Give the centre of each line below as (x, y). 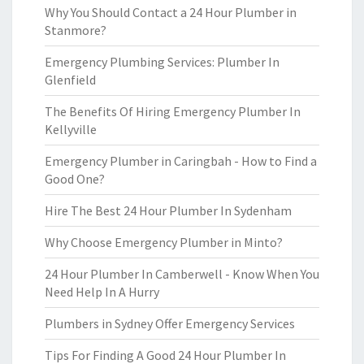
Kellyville (71, 129)
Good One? (75, 179)
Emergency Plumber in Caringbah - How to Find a (181, 161)
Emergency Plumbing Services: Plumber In (162, 62)
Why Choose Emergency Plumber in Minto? (164, 242)
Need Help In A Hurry (102, 292)
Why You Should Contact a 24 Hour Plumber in (171, 12)
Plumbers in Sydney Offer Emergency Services (170, 323)
